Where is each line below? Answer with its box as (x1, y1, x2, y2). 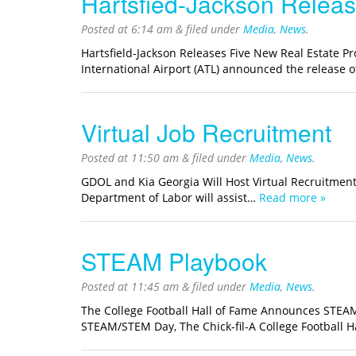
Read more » (259, 190, 326, 206)
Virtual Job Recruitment (81, 115, 331, 150)
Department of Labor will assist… (81, 190, 259, 206)
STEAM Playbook (81, 244, 267, 279)
